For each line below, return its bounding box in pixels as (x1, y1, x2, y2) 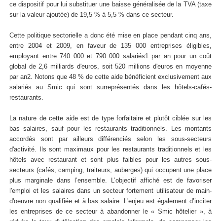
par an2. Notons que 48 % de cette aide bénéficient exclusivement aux (9, 73, 212, 81)
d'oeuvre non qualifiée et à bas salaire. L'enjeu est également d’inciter (9, 197, 212, 205)
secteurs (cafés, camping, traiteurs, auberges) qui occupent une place (9, 166, 212, 174)
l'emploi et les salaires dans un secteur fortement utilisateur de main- (9, 187, 212, 195)
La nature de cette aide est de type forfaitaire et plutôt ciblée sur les (9, 114, 212, 122)
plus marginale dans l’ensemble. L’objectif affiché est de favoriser (9, 177, 212, 184)
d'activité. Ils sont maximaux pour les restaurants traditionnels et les (9, 146, 212, 153)
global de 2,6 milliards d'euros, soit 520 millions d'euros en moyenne (9, 63, 212, 71)
